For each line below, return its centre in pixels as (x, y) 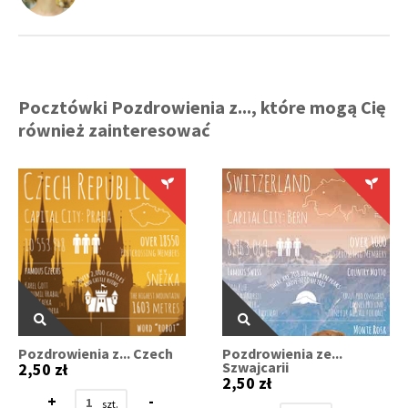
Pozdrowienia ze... (283, 353)
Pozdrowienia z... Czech (96, 353)
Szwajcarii (256, 367)
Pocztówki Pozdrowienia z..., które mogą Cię (202, 107)
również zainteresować (114, 130)
